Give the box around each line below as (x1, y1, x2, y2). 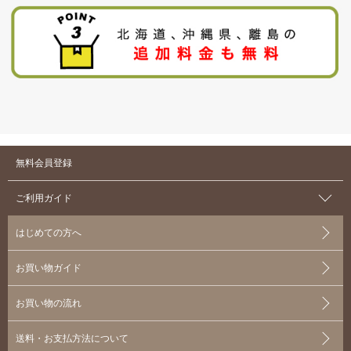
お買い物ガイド (16, 262, 81, 273)
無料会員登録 (16, 157, 72, 168)
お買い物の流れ (16, 297, 81, 309)
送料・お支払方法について (16, 332, 128, 344)
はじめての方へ (16, 226, 81, 238)
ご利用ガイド (16, 192, 72, 204)
